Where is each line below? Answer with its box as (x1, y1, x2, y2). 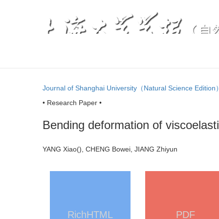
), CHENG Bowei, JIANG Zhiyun (86, 145, 192, 153)
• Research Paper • (43, 99, 102, 107)
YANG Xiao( (43, 145, 79, 153)
